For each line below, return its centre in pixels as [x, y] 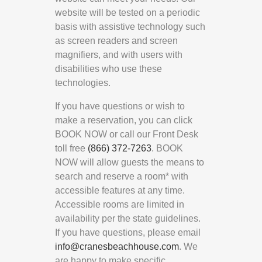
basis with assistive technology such [130, 27]
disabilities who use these [108, 69]
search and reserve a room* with [122, 177]
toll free [71, 149]
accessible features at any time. [120, 191]
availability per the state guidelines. [128, 219]
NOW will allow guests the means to [130, 163]
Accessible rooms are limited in [120, 205]
